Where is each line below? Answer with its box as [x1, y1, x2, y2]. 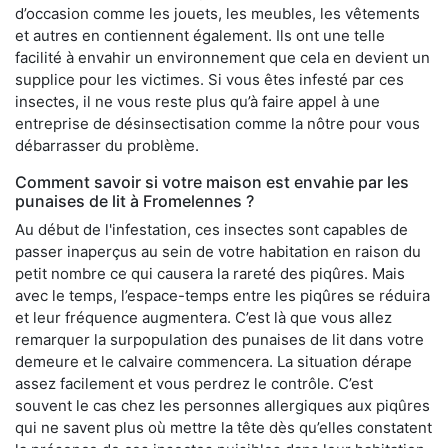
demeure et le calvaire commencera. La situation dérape [15, 351, 412, 371]
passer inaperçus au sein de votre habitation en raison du [15, 241, 421, 261]
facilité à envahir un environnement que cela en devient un [15, 47, 430, 67]
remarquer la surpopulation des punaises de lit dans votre [15, 329, 424, 349]
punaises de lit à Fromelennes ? [15, 190, 254, 211]
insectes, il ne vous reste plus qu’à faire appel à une [15, 91, 380, 111]
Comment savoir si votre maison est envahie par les [15, 171, 409, 192]
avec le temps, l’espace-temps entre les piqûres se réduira [15, 285, 430, 305]
